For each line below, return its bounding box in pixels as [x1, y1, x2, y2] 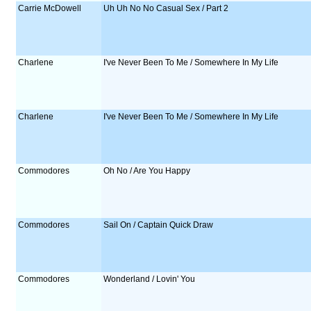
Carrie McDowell [18, 3, 82, 13]
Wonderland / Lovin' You [103, 274, 196, 284]
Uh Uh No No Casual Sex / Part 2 [103, 3, 229, 13]
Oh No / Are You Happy [103, 166, 191, 176]
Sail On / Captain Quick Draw [103, 220, 214, 230]
